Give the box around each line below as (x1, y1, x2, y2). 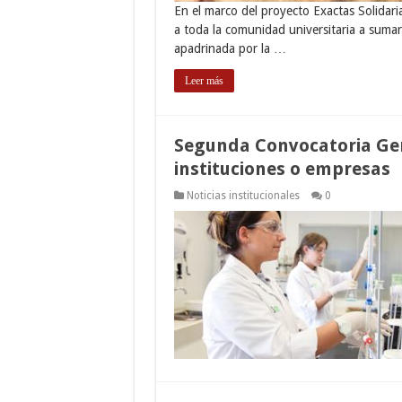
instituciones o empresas (173, 157, 390, 179)
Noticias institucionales (186, 188, 300, 202)
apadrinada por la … (173, 40, 286, 56)
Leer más (184, 74, 223, 87)
